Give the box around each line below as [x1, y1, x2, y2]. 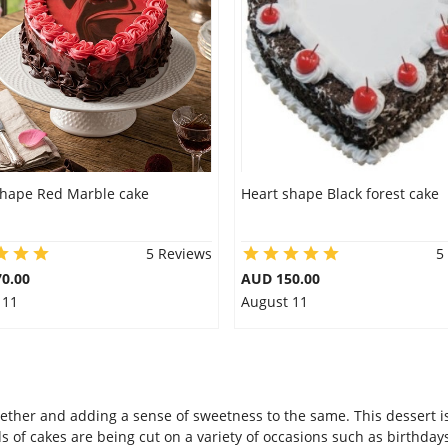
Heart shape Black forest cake [240, 184, 439, 203]
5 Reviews [145, 244, 212, 263]
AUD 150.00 [240, 269, 320, 288]
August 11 [240, 292, 308, 311]
